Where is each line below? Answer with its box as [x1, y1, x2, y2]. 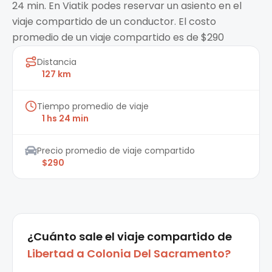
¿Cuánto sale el [27, 229, 115, 245]
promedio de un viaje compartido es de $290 [12, 30, 224, 45]
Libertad [27, 246, 74, 262]
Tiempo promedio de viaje [37, 100, 149, 113]
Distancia [37, 56, 76, 69]
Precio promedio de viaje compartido [37, 144, 195, 157]
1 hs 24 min [42, 112, 89, 125]
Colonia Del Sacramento [87, 246, 225, 262]
